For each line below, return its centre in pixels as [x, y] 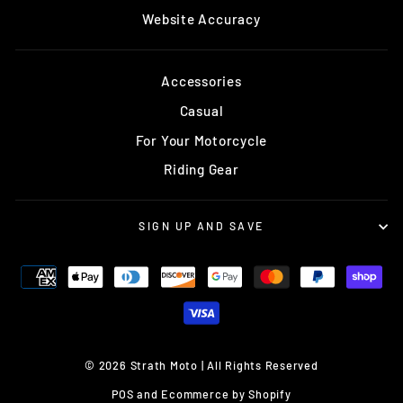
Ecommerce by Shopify [226, 394]
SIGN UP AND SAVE [201, 226]
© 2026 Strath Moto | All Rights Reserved [201, 365]
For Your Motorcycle [201, 140]
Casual [201, 110]
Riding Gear [201, 170]
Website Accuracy [201, 19]
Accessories [201, 81]
